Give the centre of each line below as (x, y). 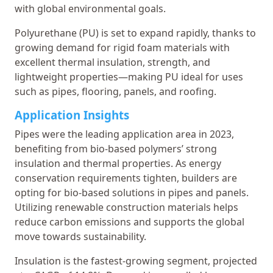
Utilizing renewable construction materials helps (126, 207)
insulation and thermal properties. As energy (118, 163)
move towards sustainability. (80, 236)
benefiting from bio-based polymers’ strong (116, 148)
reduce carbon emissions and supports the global (129, 222)
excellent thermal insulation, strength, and (112, 62)
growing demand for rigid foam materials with (122, 47)
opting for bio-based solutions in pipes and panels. (132, 192)
